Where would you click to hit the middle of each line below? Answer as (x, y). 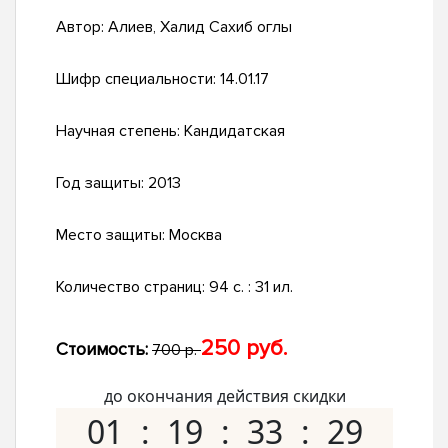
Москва (195, 235)
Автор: (82, 27)
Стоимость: (102, 349)
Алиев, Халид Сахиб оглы (200, 27)
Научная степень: (120, 131)
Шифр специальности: (138, 79)
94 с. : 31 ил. (251, 287)
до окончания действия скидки (224, 396)
